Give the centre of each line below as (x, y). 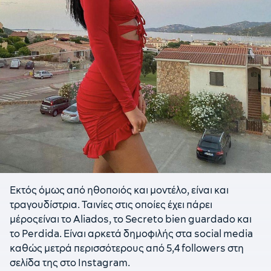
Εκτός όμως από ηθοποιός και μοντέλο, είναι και (119, 190)
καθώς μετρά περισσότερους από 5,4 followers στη (127, 248)
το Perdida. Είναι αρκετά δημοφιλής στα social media (131, 233)
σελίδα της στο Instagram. (70, 262)
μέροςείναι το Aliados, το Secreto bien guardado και (131, 219)
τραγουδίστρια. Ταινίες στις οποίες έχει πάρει (111, 204)
